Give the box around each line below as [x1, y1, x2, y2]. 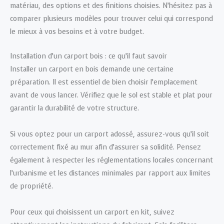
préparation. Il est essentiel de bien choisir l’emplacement [10, 77, 197, 87]
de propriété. [10, 181, 53, 191]
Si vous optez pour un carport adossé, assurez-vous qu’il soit [10, 129, 209, 139]
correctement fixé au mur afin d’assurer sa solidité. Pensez [10, 142, 201, 152]
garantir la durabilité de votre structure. [10, 103, 139, 113]
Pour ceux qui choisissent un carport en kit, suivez [10, 207, 174, 217]
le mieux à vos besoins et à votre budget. [10, 27, 144, 37]
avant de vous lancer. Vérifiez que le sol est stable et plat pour [10, 90, 212, 100]
